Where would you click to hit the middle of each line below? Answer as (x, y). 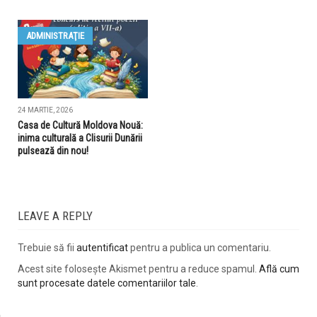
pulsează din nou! (53, 151)
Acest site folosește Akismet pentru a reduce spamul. (138, 269)
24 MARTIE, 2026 (45, 110)
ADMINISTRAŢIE (55, 36)
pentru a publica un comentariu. (200, 248)
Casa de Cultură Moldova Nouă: (80, 126)
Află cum (279, 269)
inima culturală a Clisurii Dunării (80, 138)
